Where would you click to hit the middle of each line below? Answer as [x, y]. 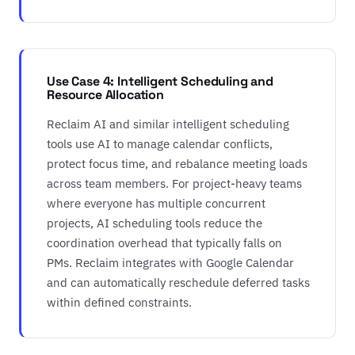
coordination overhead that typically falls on [164, 242]
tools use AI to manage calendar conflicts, [160, 143]
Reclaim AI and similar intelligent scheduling [168, 124]
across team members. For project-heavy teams [174, 183]
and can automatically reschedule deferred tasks [178, 282]
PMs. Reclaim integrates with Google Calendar [170, 262]
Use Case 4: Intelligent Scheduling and [160, 81]
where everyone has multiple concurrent [156, 203]
